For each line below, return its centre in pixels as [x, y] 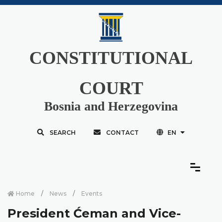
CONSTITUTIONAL [111, 58]
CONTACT [122, 132]
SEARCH [62, 132]
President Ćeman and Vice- [94, 213]
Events [92, 193]
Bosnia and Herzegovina [111, 106]
